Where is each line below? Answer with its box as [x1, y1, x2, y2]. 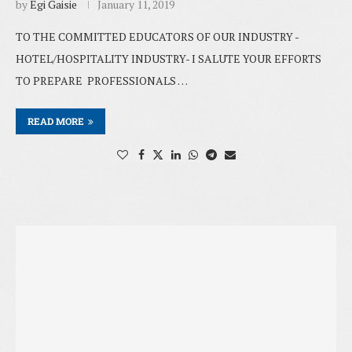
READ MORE [27, 115, 84, 128]
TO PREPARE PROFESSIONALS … [16, 73, 188, 89]
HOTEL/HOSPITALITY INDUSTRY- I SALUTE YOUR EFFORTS [16, 51, 321, 67]
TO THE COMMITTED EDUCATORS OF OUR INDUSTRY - [16, 29, 299, 45]
